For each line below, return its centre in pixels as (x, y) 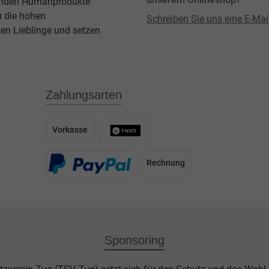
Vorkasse (70, 130)
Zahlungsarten (84, 95)
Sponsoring (134, 240)
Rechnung (166, 163)
